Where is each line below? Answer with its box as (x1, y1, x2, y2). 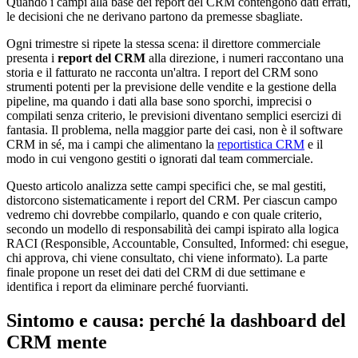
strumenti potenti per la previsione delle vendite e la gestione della (6, 80, 336, 94)
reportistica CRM (217, 137, 304, 152)
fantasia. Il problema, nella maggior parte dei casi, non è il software (6, 123, 343, 137)
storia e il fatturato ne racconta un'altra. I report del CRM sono (6, 66, 318, 80)
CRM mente (6, 332, 107, 353)
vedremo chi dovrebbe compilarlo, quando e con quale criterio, (6, 208, 322, 222)
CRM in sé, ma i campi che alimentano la (6, 137, 217, 152)
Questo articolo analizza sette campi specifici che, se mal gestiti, (6, 179, 326, 193)
